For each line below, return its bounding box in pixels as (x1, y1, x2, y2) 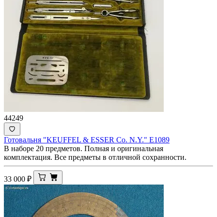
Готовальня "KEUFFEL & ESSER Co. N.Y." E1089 (4, 135, 170, 144)
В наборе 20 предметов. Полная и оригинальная (4, 144, 163, 153)
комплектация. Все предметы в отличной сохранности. (4, 153, 186, 161)
